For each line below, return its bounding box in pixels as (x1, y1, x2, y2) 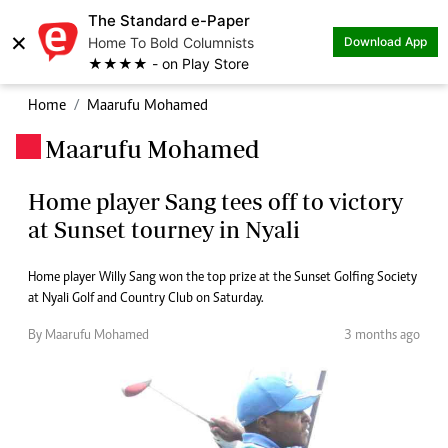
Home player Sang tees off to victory (28, 188, 403, 215)
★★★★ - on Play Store (88, 55, 249, 72)
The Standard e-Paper (88, 11, 250, 30)
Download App (344, 34, 427, 49)
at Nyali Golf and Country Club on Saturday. (28, 292, 264, 306)
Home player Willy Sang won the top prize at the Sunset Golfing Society (28, 271, 417, 285)
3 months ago (344, 329, 420, 343)
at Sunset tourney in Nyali (28, 216, 300, 243)
